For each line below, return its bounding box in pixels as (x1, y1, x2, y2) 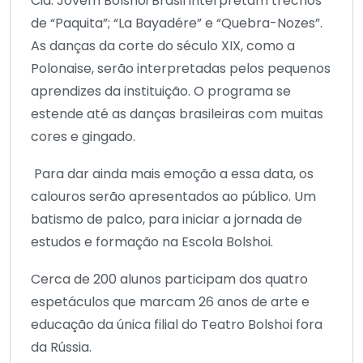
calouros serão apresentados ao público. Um (31, 186, 316, 206)
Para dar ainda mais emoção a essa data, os (31, 164, 314, 183)
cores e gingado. (31, 126, 139, 146)
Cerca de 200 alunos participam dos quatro (31, 269, 308, 288)
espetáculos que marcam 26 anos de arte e (31, 292, 310, 311)
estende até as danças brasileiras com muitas (31, 104, 323, 123)
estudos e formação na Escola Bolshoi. (31, 232, 273, 251)
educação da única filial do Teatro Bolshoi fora (31, 314, 322, 334)
